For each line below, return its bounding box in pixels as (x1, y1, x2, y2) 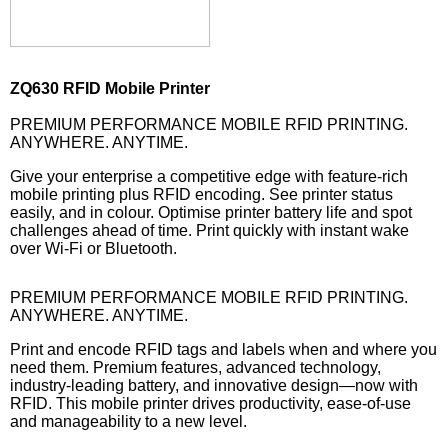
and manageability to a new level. (10, 412, 247, 430)
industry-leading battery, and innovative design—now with (10, 376, 418, 394)
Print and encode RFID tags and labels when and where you (10, 340, 437, 358)
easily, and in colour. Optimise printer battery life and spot (10, 203, 412, 221)
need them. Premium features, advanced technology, (10, 358, 381, 376)
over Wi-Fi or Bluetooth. (10, 239, 177, 257)
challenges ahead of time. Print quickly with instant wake (10, 221, 409, 239)
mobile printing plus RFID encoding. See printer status (10, 185, 393, 203)
